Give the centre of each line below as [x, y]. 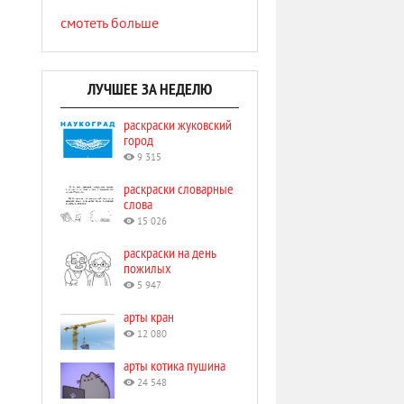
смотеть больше [110, 24]
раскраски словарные [179, 188]
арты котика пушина [174, 365]
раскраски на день [170, 252]
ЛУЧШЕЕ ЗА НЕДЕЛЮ [150, 89]
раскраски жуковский [178, 124]
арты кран [149, 317]
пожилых [147, 268]
